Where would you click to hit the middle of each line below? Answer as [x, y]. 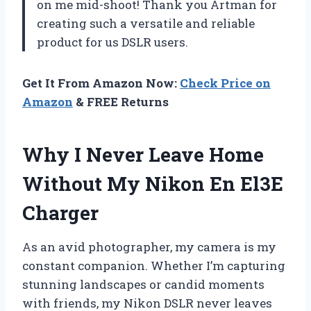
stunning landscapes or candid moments [143, 284]
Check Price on [225, 83]
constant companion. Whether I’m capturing [154, 265]
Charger [60, 212]
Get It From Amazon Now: [101, 83]
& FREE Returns [121, 101]
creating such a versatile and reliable [146, 23]
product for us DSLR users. [112, 42]
